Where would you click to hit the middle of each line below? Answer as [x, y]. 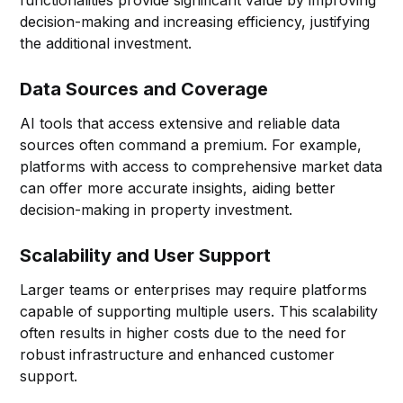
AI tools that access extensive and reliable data [180, 123]
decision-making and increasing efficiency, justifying [195, 21]
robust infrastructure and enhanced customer [178, 354]
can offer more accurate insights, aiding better [178, 188]
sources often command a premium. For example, [191, 144]
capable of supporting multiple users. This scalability [199, 311]
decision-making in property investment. [157, 209]
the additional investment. [106, 43]
